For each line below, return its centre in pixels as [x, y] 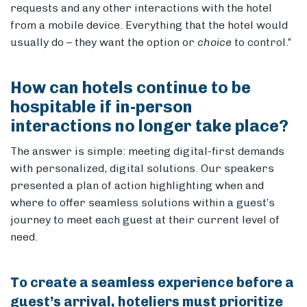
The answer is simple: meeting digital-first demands [147, 151]
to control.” [263, 42]
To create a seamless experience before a [152, 283]
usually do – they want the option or [104, 42]
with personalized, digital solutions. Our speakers [142, 169]
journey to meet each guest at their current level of [145, 220]
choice [214, 42]
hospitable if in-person [101, 107]
